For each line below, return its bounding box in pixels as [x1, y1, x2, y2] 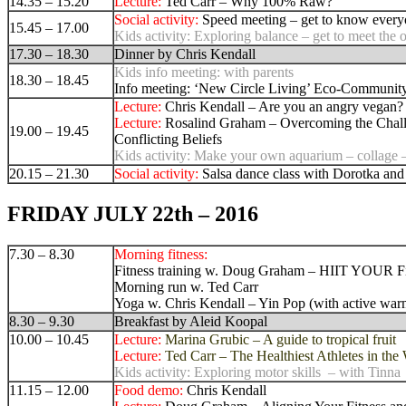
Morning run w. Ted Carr [114, 278, 258, 295]
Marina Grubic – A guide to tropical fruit [165, 331, 396, 347]
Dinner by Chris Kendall [114, 45, 256, 62]
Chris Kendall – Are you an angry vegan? [165, 98, 403, 114]
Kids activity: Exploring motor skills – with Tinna [114, 363, 401, 380]
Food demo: [114, 382, 187, 398]
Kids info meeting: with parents [114, 63, 294, 80]
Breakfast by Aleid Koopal [114, 313, 267, 329]
